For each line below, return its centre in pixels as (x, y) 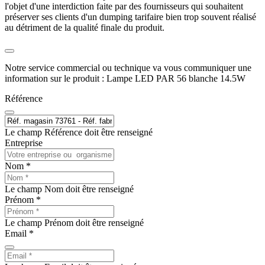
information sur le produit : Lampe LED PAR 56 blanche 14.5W (125, 78)
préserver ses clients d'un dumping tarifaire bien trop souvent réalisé (130, 17)
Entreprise (24, 143)
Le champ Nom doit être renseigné (69, 189)
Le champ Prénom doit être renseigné (74, 222)
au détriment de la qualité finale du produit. (85, 27)
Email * (19, 233)
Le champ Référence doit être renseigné (79, 132)
